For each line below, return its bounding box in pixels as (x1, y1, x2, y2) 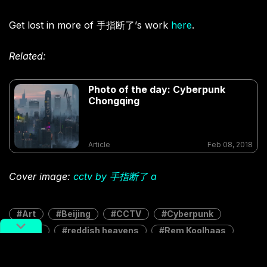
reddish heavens (67, 225, 139, 235)
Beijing (61, 208, 91, 219)
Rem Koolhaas (164, 225, 226, 235)
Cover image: (9, 170, 73, 182)
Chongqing (88, 94, 139, 107)
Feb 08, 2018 (207, 139, 253, 149)
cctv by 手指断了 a (73, 170, 157, 182)
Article (88, 139, 110, 149)
